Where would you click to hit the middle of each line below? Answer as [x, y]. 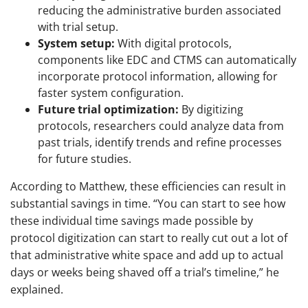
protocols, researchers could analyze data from [161, 125]
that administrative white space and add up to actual [147, 255]
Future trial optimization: [108, 109]
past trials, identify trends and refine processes [160, 142]
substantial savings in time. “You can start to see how [148, 203]
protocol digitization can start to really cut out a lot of [149, 238]
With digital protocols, [173, 43]
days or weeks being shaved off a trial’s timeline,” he [145, 272]
